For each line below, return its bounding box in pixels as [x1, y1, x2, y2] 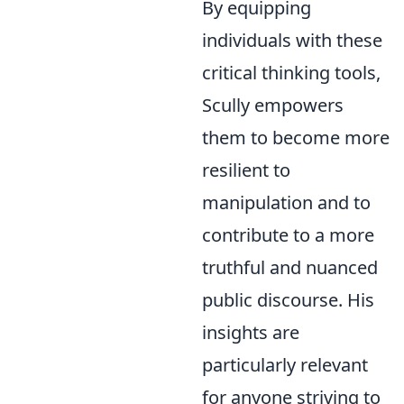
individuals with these [202, 27, 382, 52]
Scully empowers [202, 92, 344, 117]
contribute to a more [202, 222, 374, 247]
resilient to [202, 157, 290, 182]
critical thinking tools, [202, 60, 381, 85]
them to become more [202, 124, 390, 150]
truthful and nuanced [202, 254, 378, 280]
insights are [202, 319, 299, 344]
